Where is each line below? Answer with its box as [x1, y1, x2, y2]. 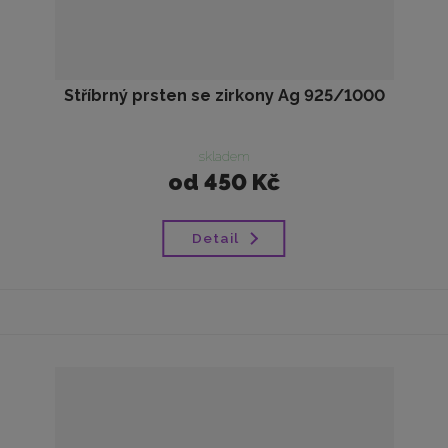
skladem [197, 147, 250, 164]
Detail [191, 230, 239, 247]
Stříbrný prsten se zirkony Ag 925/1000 [63, 86, 385, 106]
